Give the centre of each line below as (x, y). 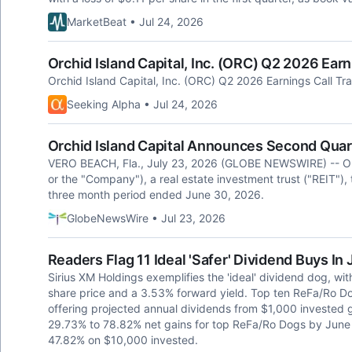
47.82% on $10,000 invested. (123, 340)
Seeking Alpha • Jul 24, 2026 (142, 104)
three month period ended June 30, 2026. (156, 194)
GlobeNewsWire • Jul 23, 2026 (146, 218)
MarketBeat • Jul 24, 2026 (135, 22)
